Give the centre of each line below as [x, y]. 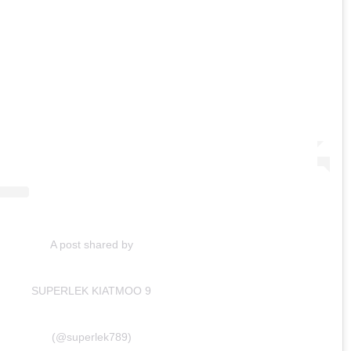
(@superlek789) [91, 337]
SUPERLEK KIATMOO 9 [92, 290]
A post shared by [91, 244]
